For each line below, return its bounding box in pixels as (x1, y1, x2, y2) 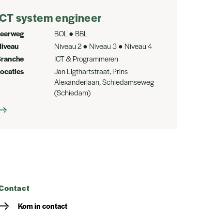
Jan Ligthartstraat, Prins (54, 66, 128, 76)
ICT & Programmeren (54, 53, 118, 63)
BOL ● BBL (54, 28, 88, 38)
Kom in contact (18, 201, 68, 211)
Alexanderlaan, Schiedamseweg (54, 77, 154, 87)
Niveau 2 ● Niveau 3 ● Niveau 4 (54, 41, 152, 51)
